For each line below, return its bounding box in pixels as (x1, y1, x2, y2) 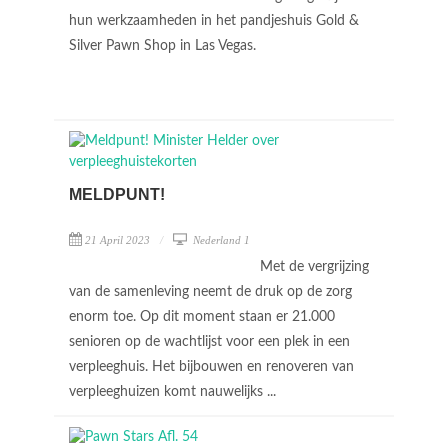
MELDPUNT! (69, 186, 165, 203)
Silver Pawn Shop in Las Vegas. (69, 39, 260, 53)
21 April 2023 (85, 234, 150, 246)
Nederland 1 (190, 234, 250, 246)
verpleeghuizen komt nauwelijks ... (69, 385, 280, 399)
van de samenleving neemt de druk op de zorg (69, 285, 352, 299)
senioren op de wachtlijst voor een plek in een (69, 335, 350, 349)
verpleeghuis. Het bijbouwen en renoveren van (69, 360, 354, 374)
